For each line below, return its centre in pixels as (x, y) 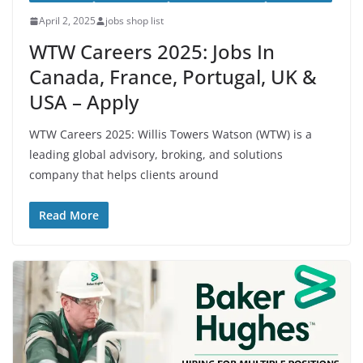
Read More (69, 216)
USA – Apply (84, 102)
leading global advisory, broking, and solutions (156, 155)
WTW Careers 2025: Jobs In (152, 52)
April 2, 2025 (67, 21)
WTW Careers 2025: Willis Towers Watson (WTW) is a (171, 135)
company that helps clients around (124, 175)
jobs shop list (135, 21)
